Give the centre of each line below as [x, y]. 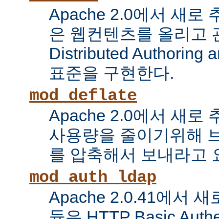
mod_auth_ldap [93, 178]
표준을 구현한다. [111, 73]
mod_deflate [83, 96]
